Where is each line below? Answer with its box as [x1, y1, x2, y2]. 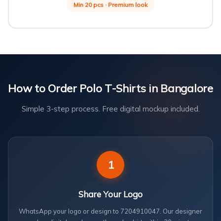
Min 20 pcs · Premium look [74, 1, 147, 8]
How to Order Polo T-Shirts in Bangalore [8, 81, 213, 95]
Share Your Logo [78, 189, 143, 199]
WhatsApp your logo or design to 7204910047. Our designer [19, 207, 202, 215]
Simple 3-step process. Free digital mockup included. [21, 104, 200, 113]
